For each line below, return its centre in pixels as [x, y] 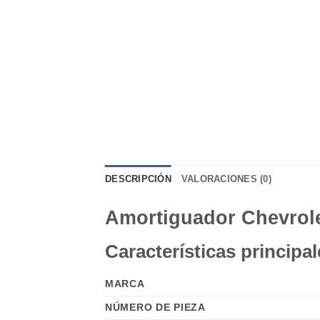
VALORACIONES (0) [226, 179]
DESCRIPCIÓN [138, 179]
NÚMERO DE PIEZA [155, 307]
